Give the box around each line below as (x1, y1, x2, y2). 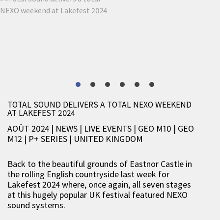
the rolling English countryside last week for (7, 168, 169, 180)
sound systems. (7, 199, 65, 211)
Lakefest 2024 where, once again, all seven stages (7, 179, 191, 190)
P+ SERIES (28, 133, 69, 144)
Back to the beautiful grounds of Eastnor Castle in (7, 158, 192, 169)
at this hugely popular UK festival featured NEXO (7, 189, 188, 200)
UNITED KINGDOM (74, 133, 143, 144)
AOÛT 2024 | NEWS (7, 123, 80, 134)
